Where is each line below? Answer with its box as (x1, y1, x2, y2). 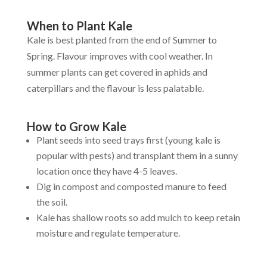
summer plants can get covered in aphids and (26, 66, 207, 78)
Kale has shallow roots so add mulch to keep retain (36, 212, 240, 223)
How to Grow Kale (26, 119, 126, 134)
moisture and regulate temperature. (36, 227, 180, 239)
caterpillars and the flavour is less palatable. (26, 82, 204, 94)
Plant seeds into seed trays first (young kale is (36, 134, 221, 146)
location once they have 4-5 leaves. (36, 165, 177, 177)
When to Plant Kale (26, 18, 132, 33)
